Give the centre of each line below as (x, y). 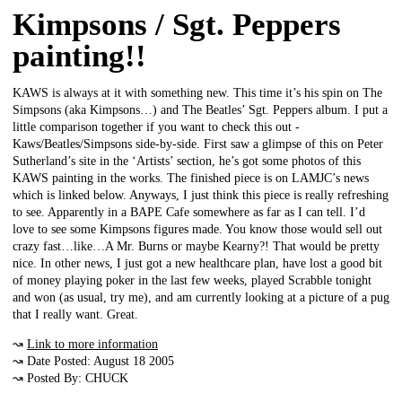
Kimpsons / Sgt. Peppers (177, 24)
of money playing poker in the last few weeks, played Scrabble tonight (192, 280)
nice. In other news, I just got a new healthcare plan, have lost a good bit (197, 263)
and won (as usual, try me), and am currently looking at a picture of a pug (201, 297)
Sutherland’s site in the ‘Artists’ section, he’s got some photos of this (187, 161)
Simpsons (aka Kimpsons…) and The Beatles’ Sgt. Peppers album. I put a (200, 109)
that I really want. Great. (75, 314)
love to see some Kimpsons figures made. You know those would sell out (197, 229)
